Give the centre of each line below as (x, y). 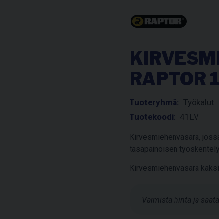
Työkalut (198, 102)
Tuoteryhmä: (154, 102)
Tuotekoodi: (153, 117)
